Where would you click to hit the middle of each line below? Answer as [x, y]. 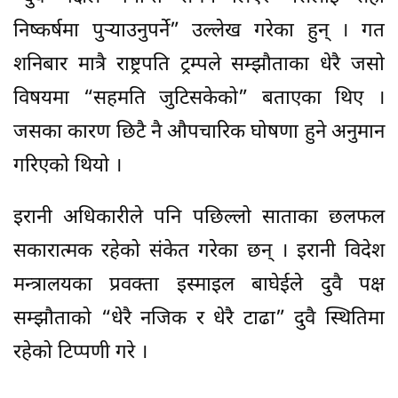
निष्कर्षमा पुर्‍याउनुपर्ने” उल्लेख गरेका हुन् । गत [199, 31]
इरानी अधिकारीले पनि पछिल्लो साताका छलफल [199, 218]
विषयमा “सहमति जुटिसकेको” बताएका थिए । [199, 99]
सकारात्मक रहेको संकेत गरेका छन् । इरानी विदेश [199, 251]
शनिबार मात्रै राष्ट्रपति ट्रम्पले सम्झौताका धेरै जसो [199, 65]
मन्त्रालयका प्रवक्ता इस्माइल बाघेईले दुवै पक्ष [199, 285]
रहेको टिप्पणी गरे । [80, 353]
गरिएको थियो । [68, 166]
